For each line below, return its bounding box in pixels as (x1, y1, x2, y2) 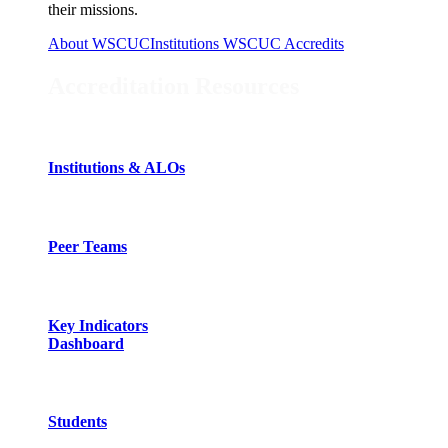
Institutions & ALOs (48, 159, 185, 177)
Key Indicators (48, 316, 148, 334)
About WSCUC (48, 35, 150, 53)
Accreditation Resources (48, 73, 299, 100)
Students (48, 413, 107, 431)
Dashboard (48, 334, 124, 352)
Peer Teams (48, 238, 127, 256)
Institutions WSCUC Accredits (150, 35, 344, 53)
